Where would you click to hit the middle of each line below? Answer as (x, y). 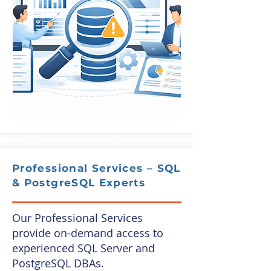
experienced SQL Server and (83, 248)
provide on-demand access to (88, 233)
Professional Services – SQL (96, 168)
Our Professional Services (77, 218)
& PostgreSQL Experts (79, 183)
